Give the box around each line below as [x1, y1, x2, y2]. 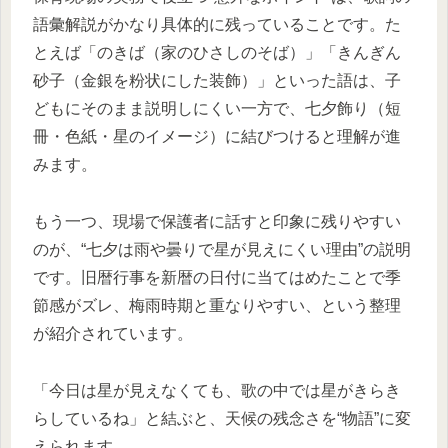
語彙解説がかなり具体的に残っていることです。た [33, 16, 401, 34]
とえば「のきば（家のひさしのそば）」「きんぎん [33, 44, 401, 62]
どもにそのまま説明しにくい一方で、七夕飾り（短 [33, 100, 401, 118]
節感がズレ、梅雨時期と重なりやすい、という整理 [33, 297, 401, 315]
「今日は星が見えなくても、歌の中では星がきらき [33, 382, 401, 400]
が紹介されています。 [33, 325, 193, 343]
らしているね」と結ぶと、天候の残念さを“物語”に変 [33, 410, 411, 428]
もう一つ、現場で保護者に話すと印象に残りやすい [33, 213, 401, 231]
